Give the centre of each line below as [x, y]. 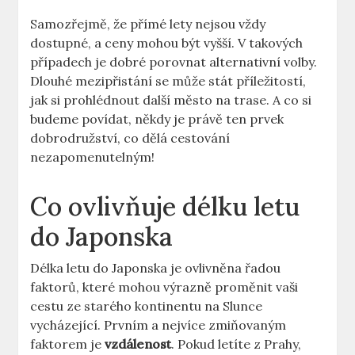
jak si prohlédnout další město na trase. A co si [171, 100]
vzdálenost [138, 344]
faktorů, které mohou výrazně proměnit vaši [164, 287]
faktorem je [68, 344]
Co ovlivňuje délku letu [165, 207]
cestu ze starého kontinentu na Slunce [147, 306]
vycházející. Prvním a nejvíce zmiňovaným [158, 325]
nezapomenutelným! [93, 157]
